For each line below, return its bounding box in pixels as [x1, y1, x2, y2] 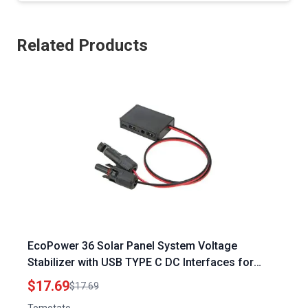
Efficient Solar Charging [27, 272, 148, 285]
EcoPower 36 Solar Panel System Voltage [27, 239, 237, 252]
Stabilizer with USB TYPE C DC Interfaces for [27, 256, 254, 269]
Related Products [16, 36, 148, 55]
